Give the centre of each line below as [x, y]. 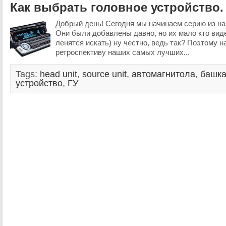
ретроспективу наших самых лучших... [124, 52]
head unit [59, 74]
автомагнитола [163, 74]
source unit [104, 74]
